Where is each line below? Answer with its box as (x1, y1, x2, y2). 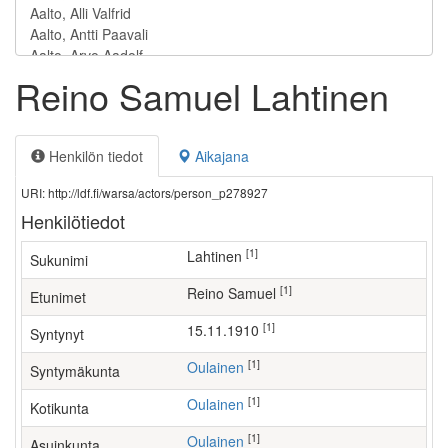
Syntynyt (30, 324, 84, 344)
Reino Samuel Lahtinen (15, 70, 389, 121)
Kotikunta (30, 398, 89, 418)
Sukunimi (30, 250, 88, 270)
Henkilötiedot (21, 208, 125, 234)
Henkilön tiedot (45, 146, 143, 166)
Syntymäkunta (30, 361, 120, 381)
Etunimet (30, 287, 86, 307)
